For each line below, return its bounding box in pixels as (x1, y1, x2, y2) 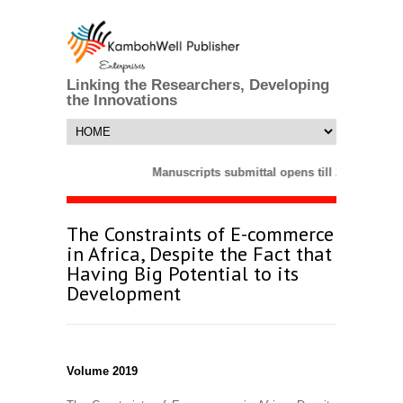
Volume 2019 (67, 364, 138, 379)
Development (67, 281, 181, 307)
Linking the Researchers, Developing (67, 76, 329, 94)
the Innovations (67, 92, 177, 110)
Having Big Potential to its (67, 261, 299, 287)
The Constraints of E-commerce (67, 221, 334, 247)
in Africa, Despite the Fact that (67, 241, 332, 267)
